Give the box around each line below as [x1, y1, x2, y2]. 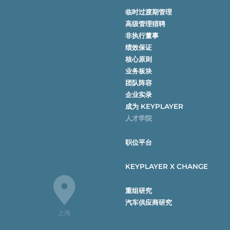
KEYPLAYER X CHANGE [125, 162, 208, 170]
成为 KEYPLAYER [125, 102, 184, 110]
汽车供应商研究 [125, 198, 172, 206]
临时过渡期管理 [125, 7, 172, 16]
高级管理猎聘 [125, 19, 166, 28]
